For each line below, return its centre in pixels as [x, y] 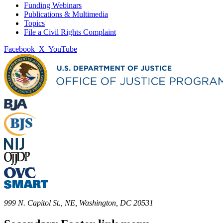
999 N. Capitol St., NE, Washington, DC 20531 [79, 203]
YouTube [63, 49]
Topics [34, 23]
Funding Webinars [53, 5]
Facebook [19, 49]
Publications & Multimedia [66, 14]
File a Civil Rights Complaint [70, 32]
